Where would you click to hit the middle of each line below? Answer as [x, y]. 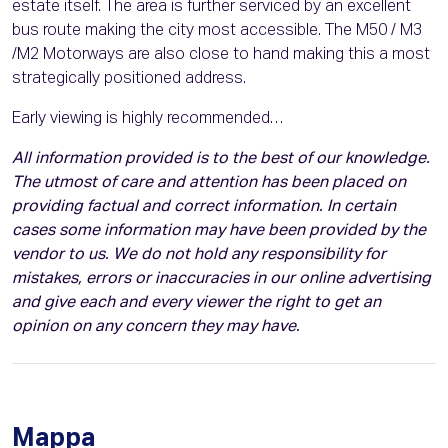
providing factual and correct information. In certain [204, 207]
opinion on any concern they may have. [156, 327]
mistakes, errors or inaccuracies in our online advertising [221, 279]
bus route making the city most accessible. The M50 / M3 [217, 31]
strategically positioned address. [129, 79]
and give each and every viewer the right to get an [196, 303]
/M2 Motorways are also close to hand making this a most [221, 55]
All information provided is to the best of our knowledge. [221, 159]
